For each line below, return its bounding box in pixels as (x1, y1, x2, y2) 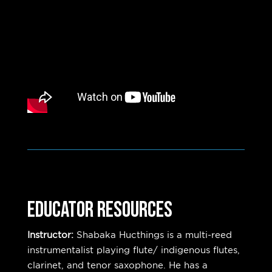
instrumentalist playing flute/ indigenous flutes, (27, 245, 240, 255)
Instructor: (27, 230, 76, 240)
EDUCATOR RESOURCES (27, 197, 172, 223)
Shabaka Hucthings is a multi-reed (76, 230, 232, 240)
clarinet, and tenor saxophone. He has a (27, 260, 208, 270)
